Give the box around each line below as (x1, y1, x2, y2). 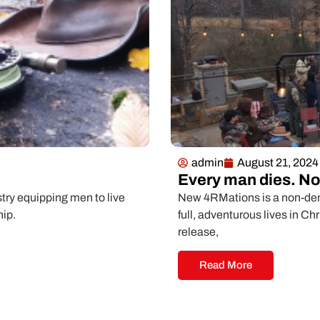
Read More (199, 259, 252, 271)
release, (178, 225, 219, 238)
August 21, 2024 (237, 156, 319, 169)
